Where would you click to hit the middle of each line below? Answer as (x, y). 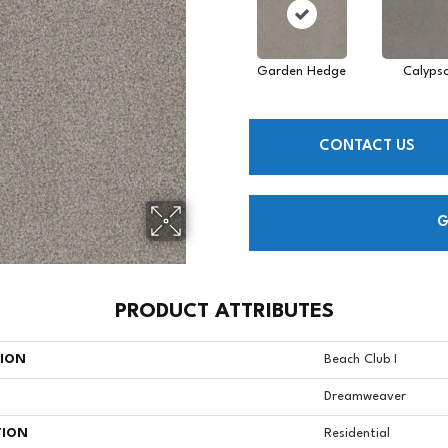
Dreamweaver (365, 396)
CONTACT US (366, 147)
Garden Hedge (301, 71)
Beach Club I (360, 359)
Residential (357, 433)
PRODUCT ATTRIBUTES (224, 311)
